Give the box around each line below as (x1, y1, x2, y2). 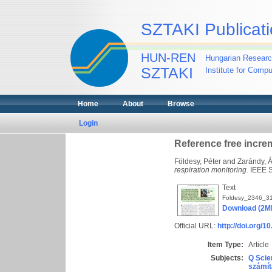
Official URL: (174, 222, 217, 230)
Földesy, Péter (174, 157, 221, 166)
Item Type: (208, 240, 243, 249)
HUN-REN (140, 51, 195, 64)
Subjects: (211, 254, 243, 262)
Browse (167, 100, 194, 108)
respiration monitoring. (174, 166, 248, 174)
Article (248, 240, 269, 249)
